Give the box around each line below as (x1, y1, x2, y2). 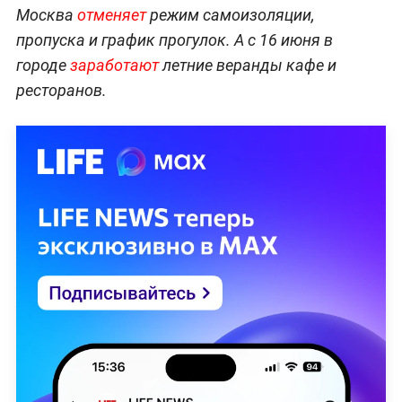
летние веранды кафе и (158, 56, 336, 75)
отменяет (76, 5, 146, 25)
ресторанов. (15, 81, 107, 100)
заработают (69, 56, 159, 75)
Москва (15, 5, 77, 25)
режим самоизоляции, (145, 5, 315, 25)
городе (15, 56, 70, 75)
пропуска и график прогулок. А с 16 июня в (15, 31, 333, 50)
